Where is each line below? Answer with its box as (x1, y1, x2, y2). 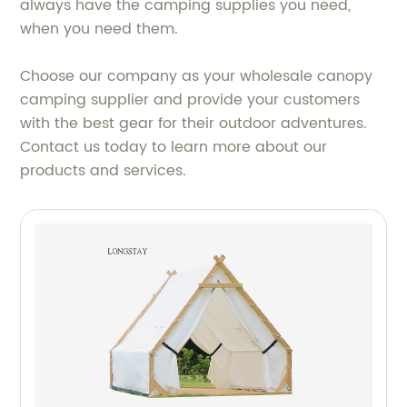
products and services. (20, 159, 187, 183)
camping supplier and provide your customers (20, 88, 361, 112)
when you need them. (20, 17, 179, 41)
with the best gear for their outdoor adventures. (20, 112, 368, 135)
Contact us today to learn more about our (20, 135, 328, 159)
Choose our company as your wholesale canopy (20, 65, 373, 88)
